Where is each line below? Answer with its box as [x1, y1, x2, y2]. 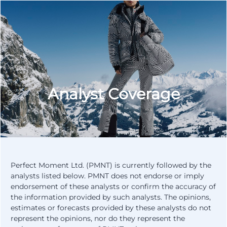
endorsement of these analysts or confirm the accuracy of [11, 182, 216, 191]
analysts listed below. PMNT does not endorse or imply [11, 171, 204, 180]
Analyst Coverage [47, 85, 180, 103]
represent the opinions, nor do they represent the [11, 214, 185, 223]
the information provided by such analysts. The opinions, [11, 193, 211, 202]
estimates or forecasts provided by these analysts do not [11, 203, 211, 212]
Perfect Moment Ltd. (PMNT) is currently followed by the [11, 161, 211, 170]
